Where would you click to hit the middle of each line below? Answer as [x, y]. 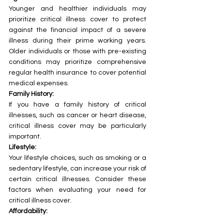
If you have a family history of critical [77, 104]
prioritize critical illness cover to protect [77, 19]
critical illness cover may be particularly [77, 126]
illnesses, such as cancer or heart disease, [77, 115]
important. [25, 136]
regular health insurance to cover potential [77, 72]
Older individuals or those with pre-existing [77, 51]
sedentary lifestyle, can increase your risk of [77, 168]
